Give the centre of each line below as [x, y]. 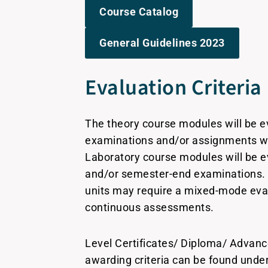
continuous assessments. [150, 207]
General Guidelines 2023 [162, 43]
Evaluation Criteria [173, 88]
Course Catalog [139, 12]
